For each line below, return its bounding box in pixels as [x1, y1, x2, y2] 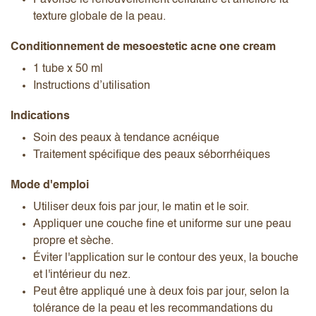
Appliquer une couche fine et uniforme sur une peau [33, 218, 291, 230]
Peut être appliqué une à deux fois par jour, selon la [33, 286, 289, 298]
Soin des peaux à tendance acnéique [33, 132, 222, 144]
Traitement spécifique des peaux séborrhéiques [33, 149, 273, 161]
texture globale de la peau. [33, 11, 169, 23]
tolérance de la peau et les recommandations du [33, 303, 273, 315]
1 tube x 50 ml [33, 63, 103, 75]
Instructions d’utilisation [33, 80, 150, 92]
